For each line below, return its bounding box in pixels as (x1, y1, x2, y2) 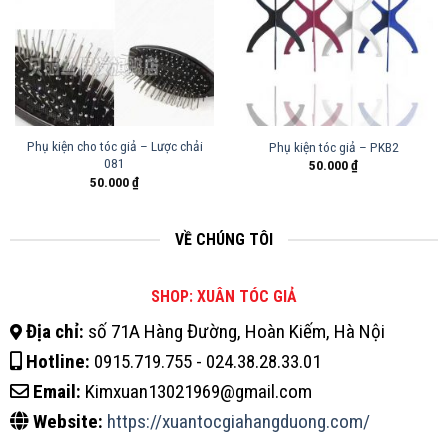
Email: (32, 380, 81, 404)
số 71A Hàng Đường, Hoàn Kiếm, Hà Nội (83, 320, 385, 344)
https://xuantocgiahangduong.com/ (106, 410, 370, 434)
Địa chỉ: (25, 320, 84, 344)
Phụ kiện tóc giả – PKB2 (268, 139, 399, 156)
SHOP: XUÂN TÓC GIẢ (151, 287, 297, 307)
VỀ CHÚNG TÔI (175, 230, 273, 250)
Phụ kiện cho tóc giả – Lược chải (26, 138, 203, 155)
